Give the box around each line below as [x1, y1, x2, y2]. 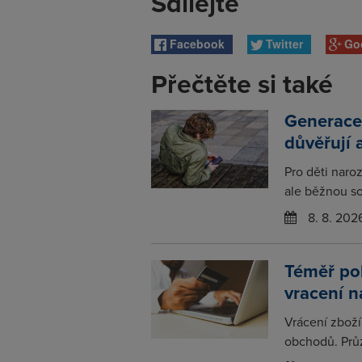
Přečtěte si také [151, 65, 333, 103]
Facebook [170, 35, 225, 52]
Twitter [265, 35, 303, 52]
